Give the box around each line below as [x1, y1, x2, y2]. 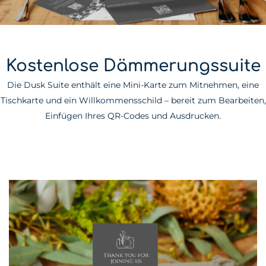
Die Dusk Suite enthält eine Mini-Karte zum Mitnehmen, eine [7, 80, 259, 91]
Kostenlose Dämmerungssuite [5, 56, 261, 76]
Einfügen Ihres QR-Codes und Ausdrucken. [45, 110, 221, 122]
